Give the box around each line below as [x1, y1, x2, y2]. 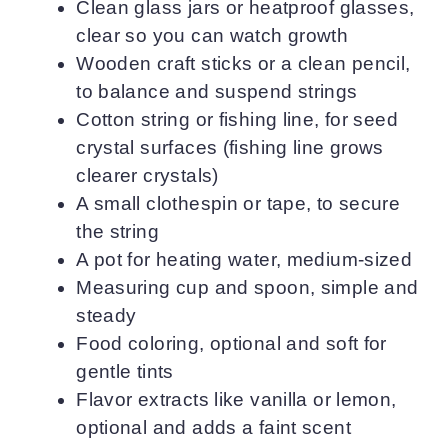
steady [76, 305, 137, 327]
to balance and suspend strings [76, 81, 358, 103]
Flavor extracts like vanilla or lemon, [76, 389, 397, 411]
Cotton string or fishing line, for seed [76, 109, 399, 131]
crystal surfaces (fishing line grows [76, 137, 384, 159]
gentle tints [76, 361, 174, 383]
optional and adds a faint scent [76, 417, 351, 439]
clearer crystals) [76, 165, 219, 187]
